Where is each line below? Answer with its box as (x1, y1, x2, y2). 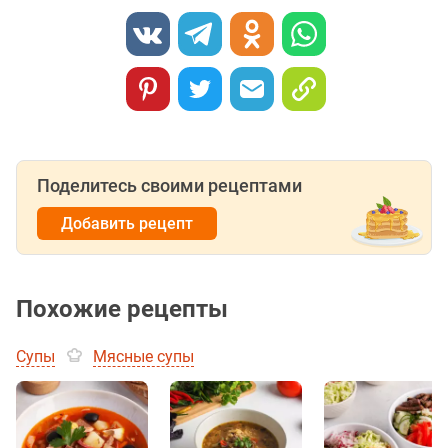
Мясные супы (93, 346, 194, 366)
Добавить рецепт (61, 213, 193, 233)
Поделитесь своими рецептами (37, 174, 302, 196)
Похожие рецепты (16, 294, 228, 323)
